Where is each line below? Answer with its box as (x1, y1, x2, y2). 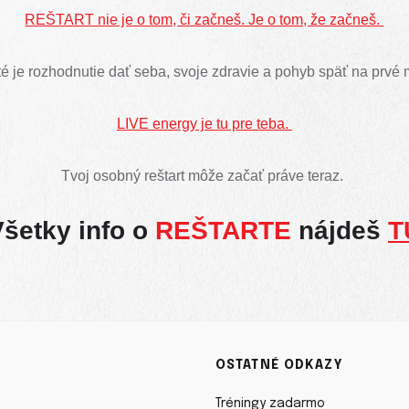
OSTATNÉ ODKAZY (215, 359, 343, 372)
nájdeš (290, 215, 388, 245)
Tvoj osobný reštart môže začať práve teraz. (61, 167, 348, 184)
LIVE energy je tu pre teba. (116, 115, 292, 131)
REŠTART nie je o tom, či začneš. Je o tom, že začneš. (25, 11, 384, 27)
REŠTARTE (154, 215, 291, 245)
